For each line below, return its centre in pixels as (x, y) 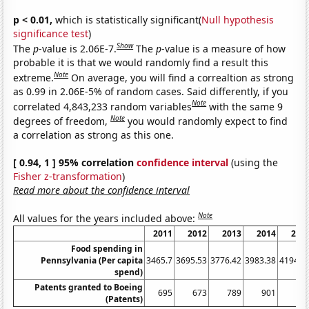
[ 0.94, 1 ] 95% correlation (75, 162)
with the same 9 (246, 106)
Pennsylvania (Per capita (92, 260)
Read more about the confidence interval (102, 190)
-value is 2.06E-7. (78, 48)
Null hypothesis (238, 20)
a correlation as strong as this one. (94, 134)
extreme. (34, 77)
